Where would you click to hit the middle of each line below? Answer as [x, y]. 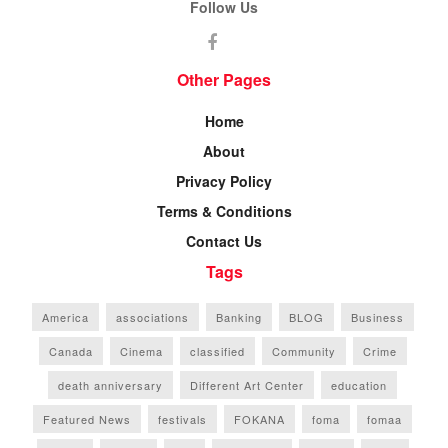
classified [217, 350]
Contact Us [224, 240]
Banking [238, 316]
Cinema [141, 350]
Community [303, 350]
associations [152, 316]
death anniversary [110, 384]
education [359, 384]
